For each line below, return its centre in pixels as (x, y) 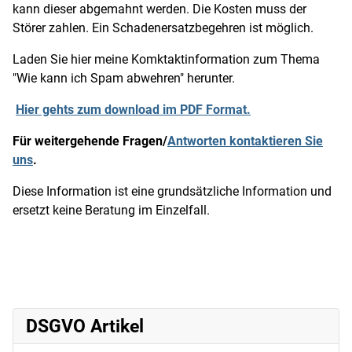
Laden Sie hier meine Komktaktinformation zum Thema (166, 59)
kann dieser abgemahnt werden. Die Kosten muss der (159, 9)
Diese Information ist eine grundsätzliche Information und (172, 191)
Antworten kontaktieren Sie (245, 141)
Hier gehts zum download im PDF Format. (133, 110)
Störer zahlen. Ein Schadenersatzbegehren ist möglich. (163, 28)
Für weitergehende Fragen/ (90, 141)
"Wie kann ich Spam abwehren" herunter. (124, 78)
